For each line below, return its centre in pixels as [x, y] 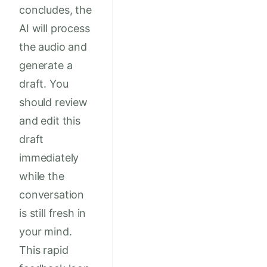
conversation [52, 195]
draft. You [44, 84]
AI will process [55, 29]
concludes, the [55, 10]
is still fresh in [53, 213]
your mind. [46, 232]
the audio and [53, 47]
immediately [49, 158]
